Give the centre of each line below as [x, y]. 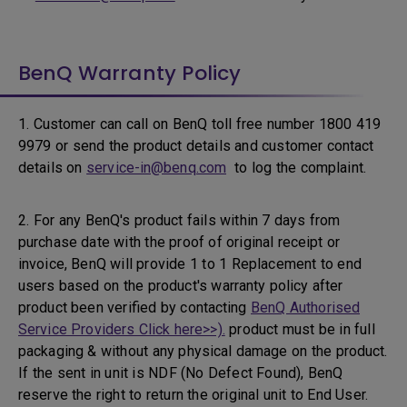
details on [53, 168]
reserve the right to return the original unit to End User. [193, 395]
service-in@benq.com [157, 168]
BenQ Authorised [306, 308]
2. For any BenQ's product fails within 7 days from [179, 220]
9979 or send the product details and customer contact [196, 146]
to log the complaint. [296, 168]
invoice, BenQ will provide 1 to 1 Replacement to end [190, 264]
